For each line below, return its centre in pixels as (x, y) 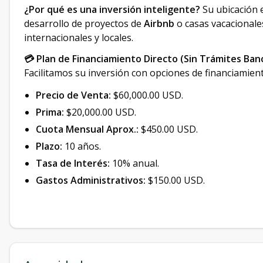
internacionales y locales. (79, 38)
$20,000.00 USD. (100, 112)
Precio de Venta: (73, 95)
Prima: (50, 112)
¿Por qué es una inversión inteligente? (112, 9)
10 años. (82, 146)
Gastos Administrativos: (91, 180)
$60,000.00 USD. (147, 95)
